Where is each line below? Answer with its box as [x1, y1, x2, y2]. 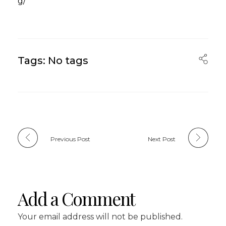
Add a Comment [18, 186, 135, 210]
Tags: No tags [18, 54, 88, 67]
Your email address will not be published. [18, 211, 183, 221]
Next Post [148, 135, 176, 143]
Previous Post [50, 135, 90, 143]
